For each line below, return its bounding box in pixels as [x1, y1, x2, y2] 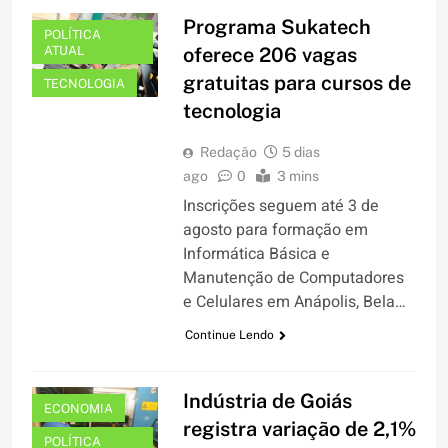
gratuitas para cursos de [182, 71, 411, 96]
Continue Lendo [184, 328, 274, 343]
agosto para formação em [182, 218, 368, 243]
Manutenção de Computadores [182, 266, 404, 291]
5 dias [281, 144, 320, 161]
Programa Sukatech [182, 15, 371, 40]
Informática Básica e [182, 242, 330, 267]
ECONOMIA [44, 401, 113, 417]
